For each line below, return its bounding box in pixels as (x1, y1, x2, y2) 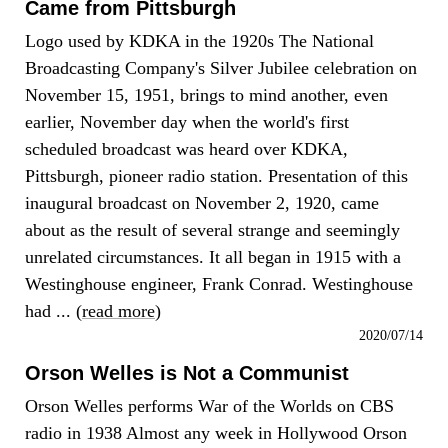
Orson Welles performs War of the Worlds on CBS (25, 396, 394, 416)
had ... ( (25, 301, 82, 321)
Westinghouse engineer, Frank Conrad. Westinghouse (25, 274, 413, 294)
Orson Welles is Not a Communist (25, 362, 349, 384)
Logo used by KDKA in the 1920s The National (25, 31, 374, 51)
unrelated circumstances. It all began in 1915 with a (25, 247, 401, 267)
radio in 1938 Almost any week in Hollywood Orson (25, 423, 407, 443)
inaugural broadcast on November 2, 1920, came (25, 193, 379, 213)
